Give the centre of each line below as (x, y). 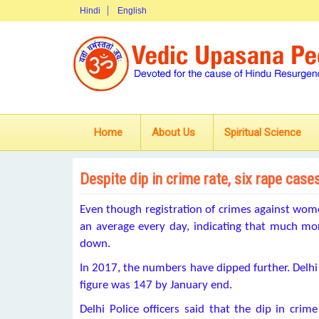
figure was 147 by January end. (156, 285)
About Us (173, 132)
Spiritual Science (263, 132)
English (132, 11)
